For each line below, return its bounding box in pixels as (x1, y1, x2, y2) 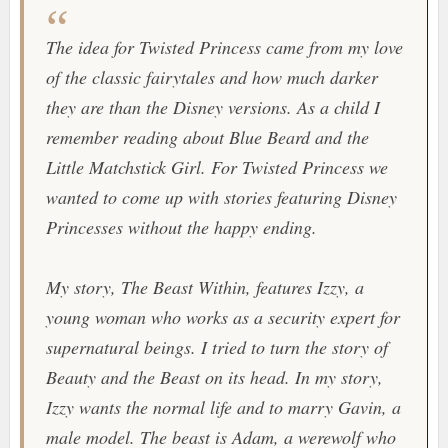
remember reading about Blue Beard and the (45, 125, 369, 150)
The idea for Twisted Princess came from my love (45, 35, 403, 60)
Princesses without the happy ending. (45, 215, 317, 240)
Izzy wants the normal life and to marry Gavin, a (45, 395, 401, 420)
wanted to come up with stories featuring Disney (45, 185, 397, 210)
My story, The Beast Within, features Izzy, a (45, 275, 364, 300)
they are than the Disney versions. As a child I (45, 95, 380, 120)
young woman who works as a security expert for (45, 305, 400, 330)
